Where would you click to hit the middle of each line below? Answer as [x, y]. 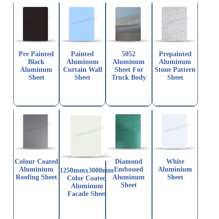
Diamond [129, 161]
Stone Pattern [175, 70]
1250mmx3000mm [87, 171]
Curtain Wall [82, 70]
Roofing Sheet [36, 177]
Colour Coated [36, 161]
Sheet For [129, 70]
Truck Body [129, 78]
